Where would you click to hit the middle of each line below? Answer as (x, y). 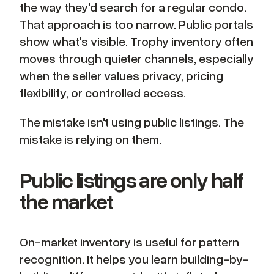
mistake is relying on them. (91, 139)
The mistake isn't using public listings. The (132, 122)
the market (66, 201)
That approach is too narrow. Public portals (136, 24)
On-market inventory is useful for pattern (129, 242)
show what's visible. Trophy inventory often (136, 41)
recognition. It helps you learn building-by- (134, 259)
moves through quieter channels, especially (137, 58)
